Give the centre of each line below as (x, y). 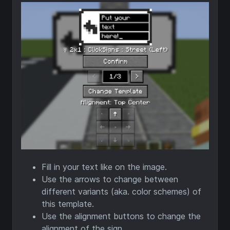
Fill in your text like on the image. (104, 167)
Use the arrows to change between (110, 179)
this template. (68, 204)
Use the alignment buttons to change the (121, 216)
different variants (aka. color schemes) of (121, 191)
